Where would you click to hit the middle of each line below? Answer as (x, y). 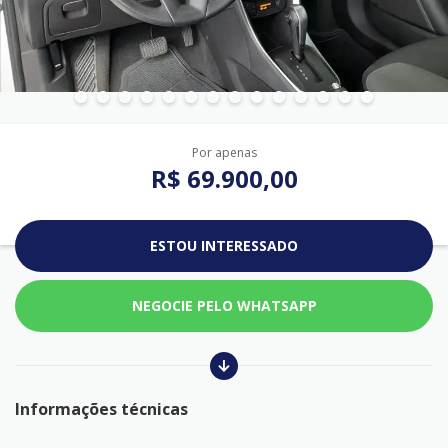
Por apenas (224, 152)
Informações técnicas (101, 408)
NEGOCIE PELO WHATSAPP (224, 305)
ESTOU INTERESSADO (224, 245)
